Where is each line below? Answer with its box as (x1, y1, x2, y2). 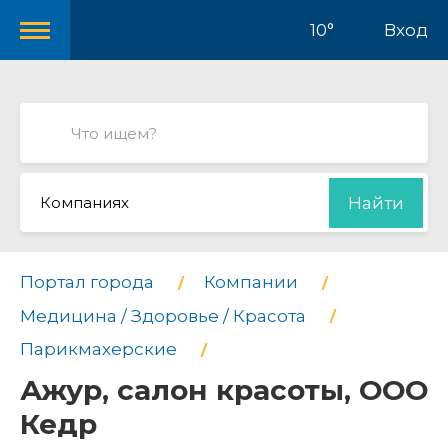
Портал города (20, 272, 154, 292)
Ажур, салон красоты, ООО (20, 372, 428, 407)
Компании (204, 272, 298, 292)
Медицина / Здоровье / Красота (20, 305, 306, 326)
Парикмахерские (20, 339, 177, 360)
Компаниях (40, 193, 129, 212)
